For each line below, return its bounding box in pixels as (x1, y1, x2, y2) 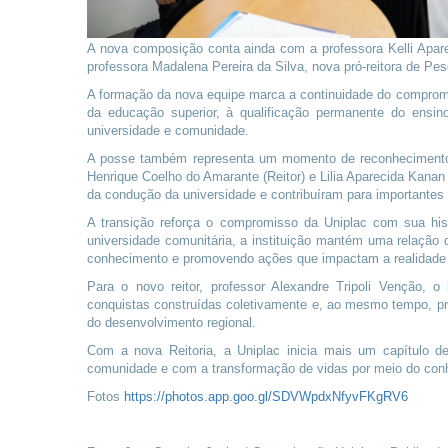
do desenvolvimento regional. (87, 315, 256, 330)
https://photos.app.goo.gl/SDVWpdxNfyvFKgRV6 (124, 389, 408, 404)
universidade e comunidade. (87, 123, 249, 138)
